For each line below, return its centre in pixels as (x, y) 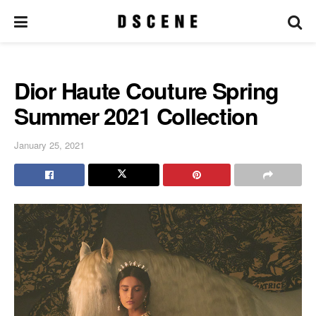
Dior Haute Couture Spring (146, 90)
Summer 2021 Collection (136, 116)
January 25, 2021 (49, 145)
